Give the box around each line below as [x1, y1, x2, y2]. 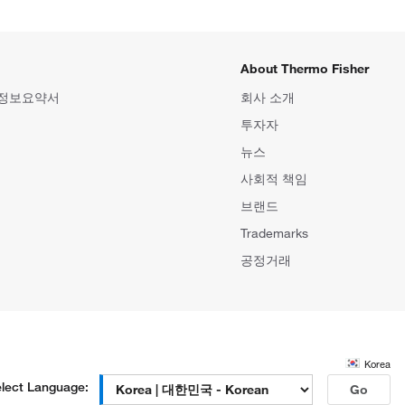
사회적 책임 [240, 171, 307, 186]
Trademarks [240, 225, 308, 240]
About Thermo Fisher [240, 61, 369, 76]
